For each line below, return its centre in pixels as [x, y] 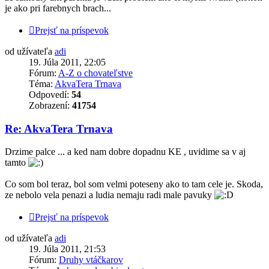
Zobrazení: [50, 105]
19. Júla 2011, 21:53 [67, 249]
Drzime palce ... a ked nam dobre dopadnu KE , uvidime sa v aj [125, 152]
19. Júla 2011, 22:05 [67, 62]
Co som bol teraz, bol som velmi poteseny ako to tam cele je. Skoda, [134, 184]
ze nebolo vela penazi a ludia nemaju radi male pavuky [110, 195]
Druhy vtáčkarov [91, 260]
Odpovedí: [50, 95]
